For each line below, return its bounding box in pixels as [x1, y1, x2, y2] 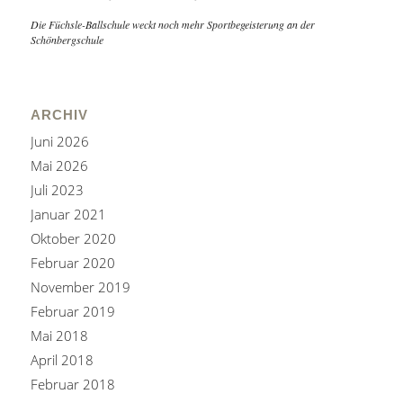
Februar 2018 [30, 375, 115, 393]
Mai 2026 [30, 157, 88, 175]
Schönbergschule [30, 32, 103, 47]
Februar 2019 [30, 302, 115, 320]
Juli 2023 [30, 181, 84, 199]
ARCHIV [30, 107, 88, 122]
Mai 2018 [30, 327, 88, 345]
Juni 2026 [30, 132, 89, 150]
